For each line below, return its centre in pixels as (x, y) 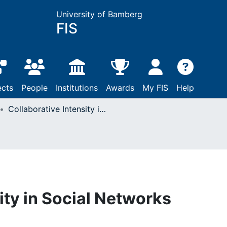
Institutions (77, 88)
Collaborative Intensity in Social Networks (103, 109)
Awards (120, 88)
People (34, 88)
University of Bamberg (99, 14)
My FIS (155, 88)
